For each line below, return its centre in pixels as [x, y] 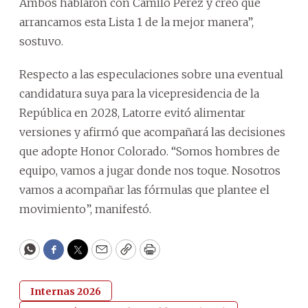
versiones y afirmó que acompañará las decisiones [152, 132]
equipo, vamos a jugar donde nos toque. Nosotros [150, 170]
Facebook [81, 256]
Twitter [100, 256]
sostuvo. [41, 41]
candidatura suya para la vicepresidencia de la [139, 93]
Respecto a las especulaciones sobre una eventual [151, 74]
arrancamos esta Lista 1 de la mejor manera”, [136, 22]
